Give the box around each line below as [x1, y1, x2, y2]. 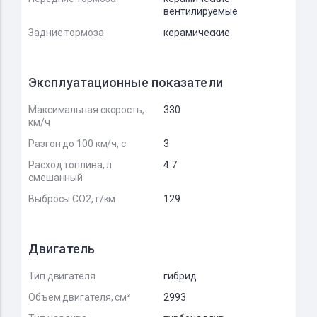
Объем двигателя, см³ [28, 292, 131, 303]
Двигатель [28, 241, 95, 256]
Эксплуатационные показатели [28, 75, 223, 90]
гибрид [163, 270, 197, 282]
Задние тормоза [28, 27, 104, 38]
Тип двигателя [28, 270, 96, 282]
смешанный [28, 172, 83, 183]
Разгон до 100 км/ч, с [28, 138, 126, 149]
